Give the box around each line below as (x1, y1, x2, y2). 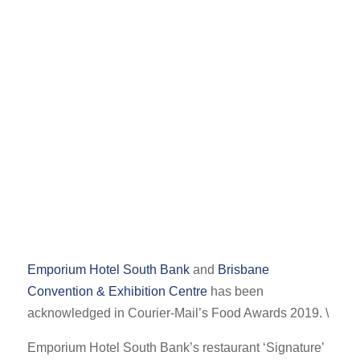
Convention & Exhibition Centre (27, 284, 207, 298)
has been (207, 284, 264, 298)
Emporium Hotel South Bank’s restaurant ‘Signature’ (27, 340, 324, 354)
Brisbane (217, 262, 269, 276)
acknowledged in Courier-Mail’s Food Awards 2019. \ (27, 305, 329, 320)
